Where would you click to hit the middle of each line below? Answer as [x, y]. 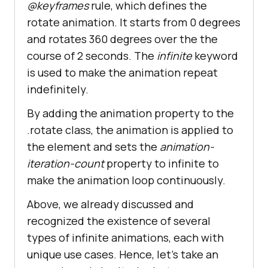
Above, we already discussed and [110, 204]
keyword [216, 56]
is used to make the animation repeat [122, 73]
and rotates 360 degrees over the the [122, 39]
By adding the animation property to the [130, 113]
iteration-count [66, 164]
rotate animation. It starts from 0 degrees [134, 22]
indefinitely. [58, 89]
